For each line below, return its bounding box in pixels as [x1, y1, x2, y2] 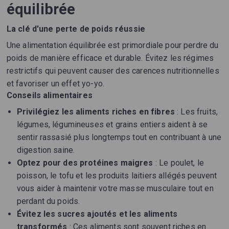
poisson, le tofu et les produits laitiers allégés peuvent [16, 171, 217, 181]
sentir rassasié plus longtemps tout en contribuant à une [16, 132, 222, 143]
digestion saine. [16, 145, 75, 155]
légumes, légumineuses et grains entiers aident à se [16, 120, 208, 130]
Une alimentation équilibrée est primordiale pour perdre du [6, 40, 219, 51]
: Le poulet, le [153, 158, 204, 168]
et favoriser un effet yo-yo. [6, 79, 104, 89]
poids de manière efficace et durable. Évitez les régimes [6, 53, 214, 63]
